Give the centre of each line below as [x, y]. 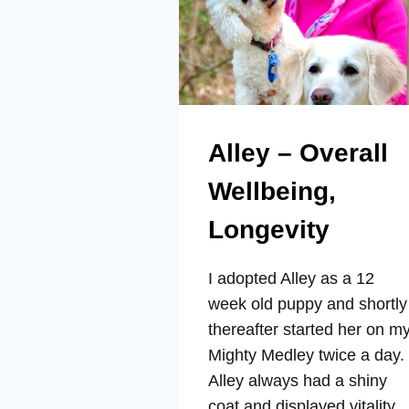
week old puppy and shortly [308, 304]
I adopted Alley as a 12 [291, 279]
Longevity [269, 230]
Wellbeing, [272, 192]
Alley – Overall [298, 153]
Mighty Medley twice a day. [306, 356]
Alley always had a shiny [298, 381]
